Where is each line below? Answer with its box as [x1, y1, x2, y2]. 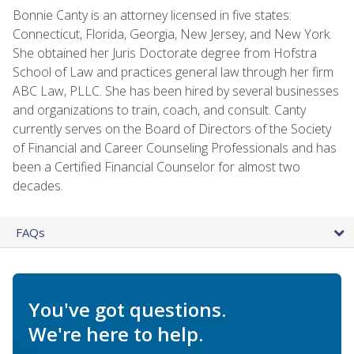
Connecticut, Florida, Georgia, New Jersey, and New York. [13, 24, 332, 43]
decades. [13, 176, 63, 194]
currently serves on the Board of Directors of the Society [13, 119, 331, 137]
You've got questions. [28, 296, 226, 322]
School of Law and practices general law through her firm [13, 62, 333, 81]
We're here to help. [28, 320, 203, 347]
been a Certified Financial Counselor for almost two [13, 157, 300, 175]
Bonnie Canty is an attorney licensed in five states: [13, 6, 292, 24]
